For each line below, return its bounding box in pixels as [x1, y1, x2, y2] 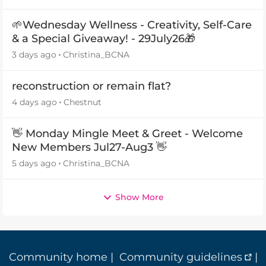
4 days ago [12, 97, 57, 107]
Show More [115, 192, 164, 202]
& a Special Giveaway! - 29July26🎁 [12, 32, 195, 45]
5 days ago [12, 158, 56, 169]
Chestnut [64, 97, 102, 107]
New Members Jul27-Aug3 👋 [12, 141, 167, 154]
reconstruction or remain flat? [12, 80, 171, 93]
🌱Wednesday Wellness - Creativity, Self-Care [12, 18, 252, 31]
